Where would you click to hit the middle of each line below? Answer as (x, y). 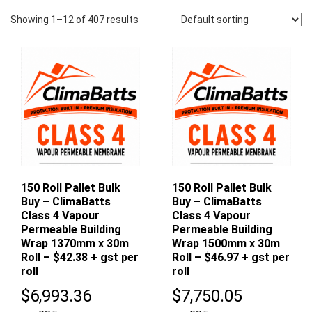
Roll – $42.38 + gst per (80, 258)
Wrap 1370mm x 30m (75, 244)
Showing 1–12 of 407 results (75, 19)
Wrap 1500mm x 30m (226, 244)
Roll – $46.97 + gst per (231, 258)
